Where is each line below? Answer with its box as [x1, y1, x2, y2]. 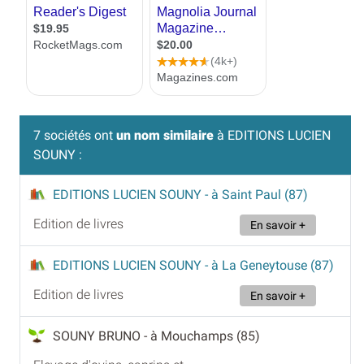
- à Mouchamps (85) [144, 327, 260, 344]
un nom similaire [116, 127, 214, 143]
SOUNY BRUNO [53, 327, 144, 344]
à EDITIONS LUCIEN [214, 127, 331, 143]
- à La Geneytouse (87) [205, 257, 334, 273]
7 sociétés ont [33, 127, 116, 143]
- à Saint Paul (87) [205, 186, 308, 202]
